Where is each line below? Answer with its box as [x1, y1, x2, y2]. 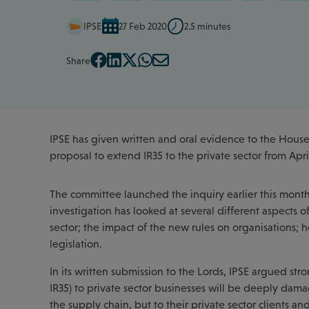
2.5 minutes [184, 21, 230, 32]
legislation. [50, 237, 102, 250]
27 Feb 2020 [119, 21, 167, 32]
